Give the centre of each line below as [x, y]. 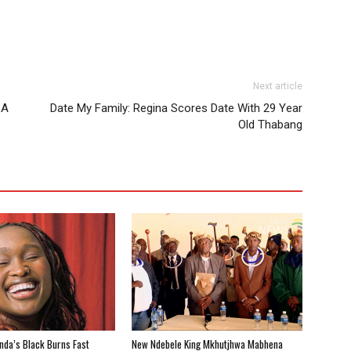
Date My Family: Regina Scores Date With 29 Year [176, 108]
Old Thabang [270, 124]
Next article [278, 86]
